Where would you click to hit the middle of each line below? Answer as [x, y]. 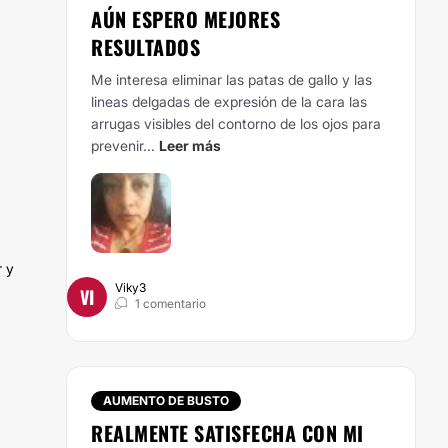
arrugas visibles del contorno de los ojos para [236, 123]
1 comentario [170, 303]
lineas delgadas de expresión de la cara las [229, 101]
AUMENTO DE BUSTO [166, 400]
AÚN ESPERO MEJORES [185, 19]
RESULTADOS [145, 47]
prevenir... [123, 145]
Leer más [190, 145]
